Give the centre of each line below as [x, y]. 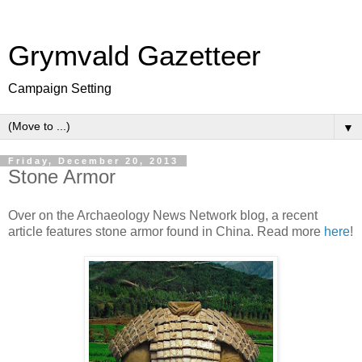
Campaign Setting [60, 88]
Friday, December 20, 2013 [93, 161]
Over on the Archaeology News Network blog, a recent [163, 215]
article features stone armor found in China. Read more [166, 231]
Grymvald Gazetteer [135, 56]
